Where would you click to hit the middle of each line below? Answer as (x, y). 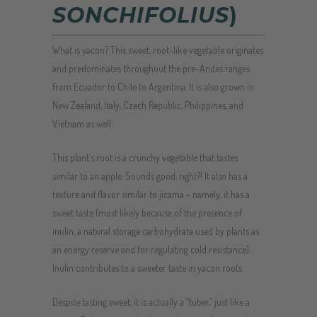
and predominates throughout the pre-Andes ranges (151, 68)
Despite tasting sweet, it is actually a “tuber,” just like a (151, 302)
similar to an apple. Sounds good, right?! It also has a (150, 176)
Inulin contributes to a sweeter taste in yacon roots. (148, 268)
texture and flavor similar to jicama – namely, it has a (151, 194)
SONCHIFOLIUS (141, 15)
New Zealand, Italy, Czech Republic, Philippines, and (148, 105)
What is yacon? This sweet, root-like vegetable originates (158, 50)
